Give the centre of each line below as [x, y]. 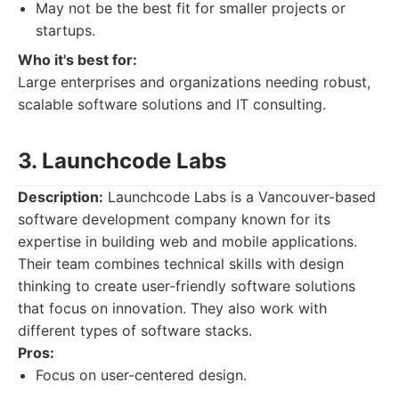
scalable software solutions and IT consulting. [172, 104]
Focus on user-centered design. [141, 375]
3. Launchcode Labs [122, 161]
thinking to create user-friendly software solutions [187, 286]
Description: [61, 197]
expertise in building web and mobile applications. [187, 241]
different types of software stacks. [135, 330]
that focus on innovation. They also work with [172, 308]
